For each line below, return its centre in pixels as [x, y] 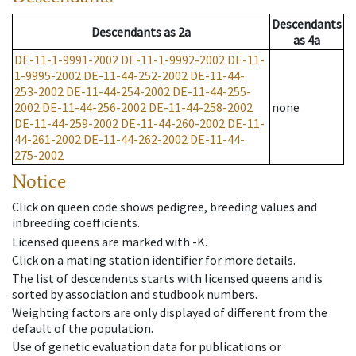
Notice [39, 181]
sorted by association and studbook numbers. [135, 294]
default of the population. [83, 329]
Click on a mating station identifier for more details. [154, 259]
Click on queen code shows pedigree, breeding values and [164, 207]
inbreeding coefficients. [76, 223]
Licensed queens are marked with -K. [110, 241]
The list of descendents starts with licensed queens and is [167, 278]
